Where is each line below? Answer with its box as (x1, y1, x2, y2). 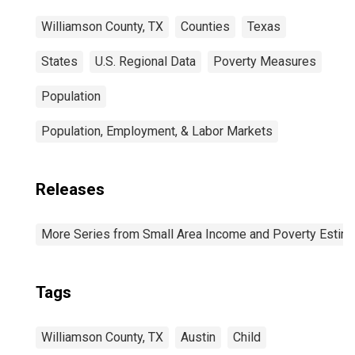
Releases (36, 180, 105, 199)
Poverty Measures (213, 54, 316, 69)
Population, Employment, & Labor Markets (41, 124, 273, 139)
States (41, 54, 78, 69)
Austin (181, 330, 216, 345)
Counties (181, 19, 230, 34)
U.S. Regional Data (95, 54, 196, 69)
